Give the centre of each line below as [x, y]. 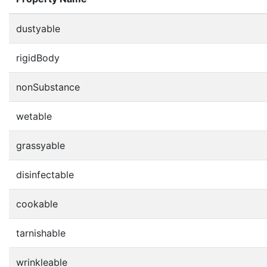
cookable [37, 204]
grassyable [41, 145]
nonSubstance [48, 87]
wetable [34, 116]
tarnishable [41, 233]
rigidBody [38, 58]
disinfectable [45, 174]
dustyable [38, 28]
